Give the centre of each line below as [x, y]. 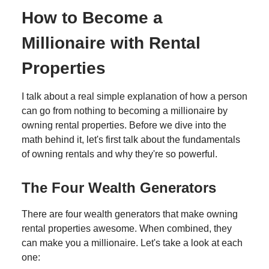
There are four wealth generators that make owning [130, 214]
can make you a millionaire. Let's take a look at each [132, 243]
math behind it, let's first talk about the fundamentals [131, 139]
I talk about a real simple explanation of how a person [134, 96]
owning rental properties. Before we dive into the [124, 125]
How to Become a [92, 17]
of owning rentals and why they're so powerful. [119, 154]
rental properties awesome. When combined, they [127, 228]
